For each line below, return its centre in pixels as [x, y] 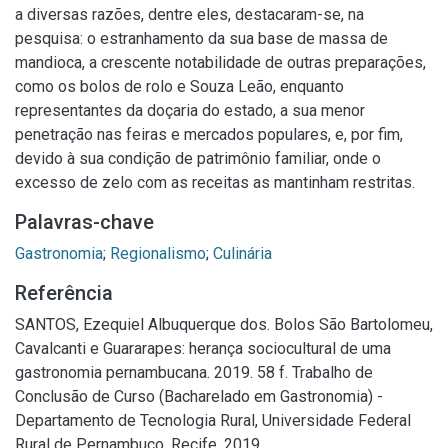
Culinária [242, 253]
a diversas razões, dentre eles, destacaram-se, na [189, 14]
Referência [64, 293]
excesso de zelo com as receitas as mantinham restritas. [215, 182]
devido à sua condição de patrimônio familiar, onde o [198, 158]
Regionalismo [158, 253]
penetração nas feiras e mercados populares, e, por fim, [209, 134]
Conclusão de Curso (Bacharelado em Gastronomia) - [199, 396]
